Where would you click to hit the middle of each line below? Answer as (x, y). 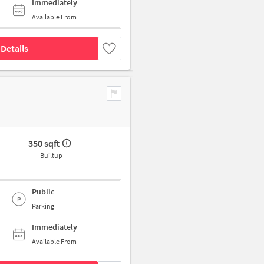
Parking (43, 206)
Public (43, 191)
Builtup (51, 156)
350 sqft (44, 143)
